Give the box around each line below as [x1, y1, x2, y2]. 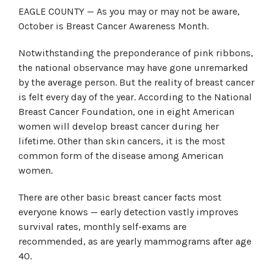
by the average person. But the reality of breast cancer [18, 76, 254, 88]
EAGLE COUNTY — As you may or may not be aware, [18, 6, 240, 17]
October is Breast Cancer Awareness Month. [18, 20, 209, 32]
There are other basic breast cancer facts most [18, 191, 221, 203]
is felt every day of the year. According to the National [18, 91, 252, 103]
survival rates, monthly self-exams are [18, 221, 187, 232]
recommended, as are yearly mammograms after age [18, 235, 251, 247]
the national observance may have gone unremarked [18, 62, 248, 73]
